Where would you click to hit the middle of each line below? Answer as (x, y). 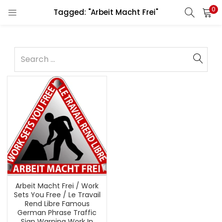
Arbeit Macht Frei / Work (57, 186)
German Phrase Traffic (57, 213)
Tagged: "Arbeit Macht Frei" (106, 12)
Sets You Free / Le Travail (57, 195)
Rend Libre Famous (57, 204)
